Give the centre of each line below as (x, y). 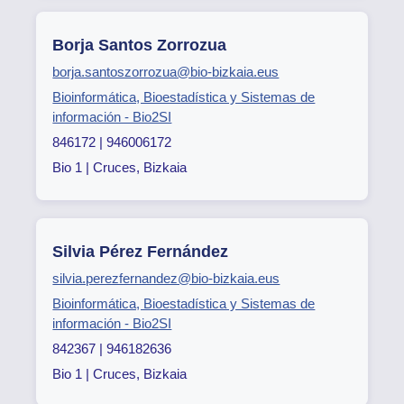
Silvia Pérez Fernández (141, 252)
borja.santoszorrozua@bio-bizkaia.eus (166, 72)
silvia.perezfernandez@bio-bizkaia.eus (166, 278)
